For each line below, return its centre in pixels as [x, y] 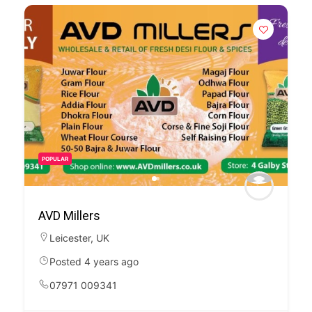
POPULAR [55, 159]
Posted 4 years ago [94, 262]
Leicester [70, 238]
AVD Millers [69, 216]
